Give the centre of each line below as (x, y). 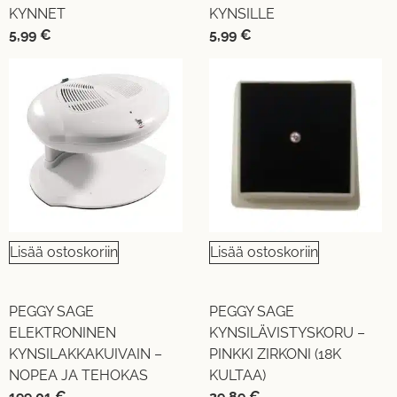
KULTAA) (237, 376)
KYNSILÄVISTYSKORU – (287, 333)
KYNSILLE (241, 13)
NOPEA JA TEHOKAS (78, 376)
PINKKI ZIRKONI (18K (275, 354)
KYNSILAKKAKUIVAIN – (86, 354)
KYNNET (37, 13)
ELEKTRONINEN (62, 333)
